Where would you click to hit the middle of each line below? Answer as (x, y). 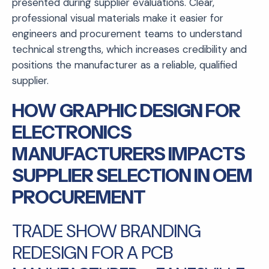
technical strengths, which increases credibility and (129, 49)
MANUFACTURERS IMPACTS (128, 154)
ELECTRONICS (72, 132)
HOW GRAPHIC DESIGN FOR (126, 110)
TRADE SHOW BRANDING (106, 231)
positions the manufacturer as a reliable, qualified (125, 65)
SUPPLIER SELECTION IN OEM (132, 175)
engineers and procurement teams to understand (127, 33)
